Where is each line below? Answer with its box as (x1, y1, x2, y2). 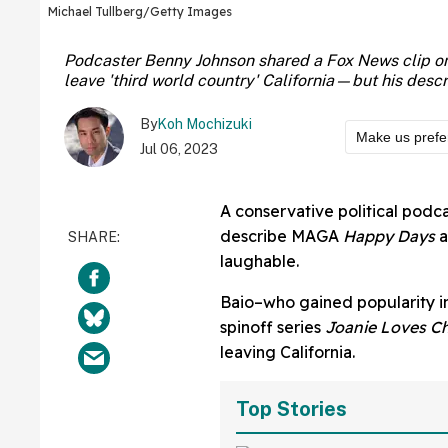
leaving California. (220, 342, 355, 363)
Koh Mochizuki (157, 116, 252, 133)
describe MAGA (220, 226, 339, 247)
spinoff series (220, 317, 325, 338)
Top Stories (236, 397, 347, 422)
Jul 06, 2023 (140, 141, 218, 158)
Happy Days (339, 226, 435, 247)
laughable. (220, 251, 299, 272)
